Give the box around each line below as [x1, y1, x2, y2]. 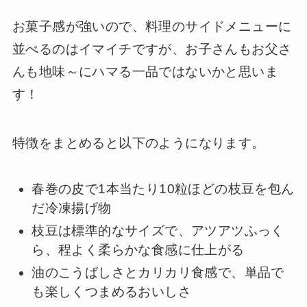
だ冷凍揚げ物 [32, 201, 112, 216]
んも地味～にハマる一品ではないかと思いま [12, 64, 278, 79]
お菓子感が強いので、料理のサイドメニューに [12, 19, 292, 34]
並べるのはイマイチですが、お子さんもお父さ [12, 41, 292, 56]
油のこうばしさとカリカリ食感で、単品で [32, 265, 284, 280]
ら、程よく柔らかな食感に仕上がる [32, 242, 245, 257]
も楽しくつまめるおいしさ [32, 284, 191, 299]
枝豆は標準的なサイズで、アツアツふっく [32, 223, 284, 238]
